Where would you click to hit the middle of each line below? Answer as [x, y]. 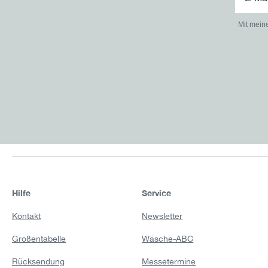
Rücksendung [38, 262]
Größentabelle [39, 239]
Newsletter [162, 216]
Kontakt [26, 216]
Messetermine [169, 262]
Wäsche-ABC [168, 239]
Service [157, 193]
